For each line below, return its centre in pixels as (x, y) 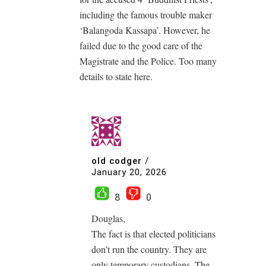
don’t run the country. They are (149, 249)
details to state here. (116, 77)
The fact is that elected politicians (153, 234)
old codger (117, 161)
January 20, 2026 (129, 172)
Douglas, (108, 218)
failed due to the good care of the (141, 46)
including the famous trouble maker (146, 15)
